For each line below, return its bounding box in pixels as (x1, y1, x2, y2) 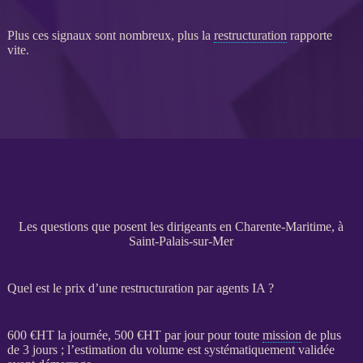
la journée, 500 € (53, 327, 143, 342)
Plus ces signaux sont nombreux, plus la (6, 28, 214, 42)
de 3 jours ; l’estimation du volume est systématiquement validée (6, 342, 335, 357)
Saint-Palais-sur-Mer (129, 233, 234, 248)
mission (262, 327, 301, 342)
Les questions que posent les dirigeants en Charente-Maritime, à (19, 219, 344, 233)
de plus (301, 327, 341, 342)
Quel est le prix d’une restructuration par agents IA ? (6, 280, 274, 295)
